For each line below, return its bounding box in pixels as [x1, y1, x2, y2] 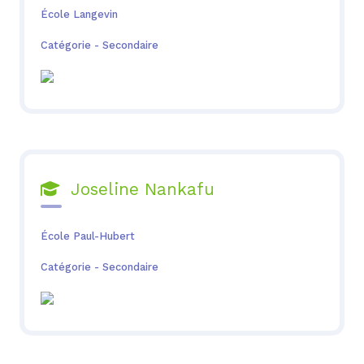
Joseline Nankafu [58, 180, 214, 200]
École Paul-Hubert [40, 229, 135, 242]
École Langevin [40, 7, 118, 20]
